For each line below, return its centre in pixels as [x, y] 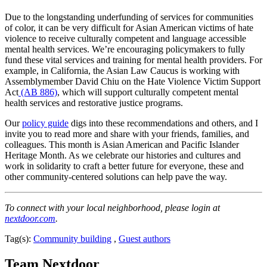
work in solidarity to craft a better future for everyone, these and [124, 166]
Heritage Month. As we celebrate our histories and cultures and [123, 155]
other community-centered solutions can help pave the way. [117, 176]
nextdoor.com [30, 218]
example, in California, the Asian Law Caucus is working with [122, 70]
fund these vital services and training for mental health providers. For [133, 60]
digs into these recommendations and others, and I [163, 123]
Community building [72, 238]
